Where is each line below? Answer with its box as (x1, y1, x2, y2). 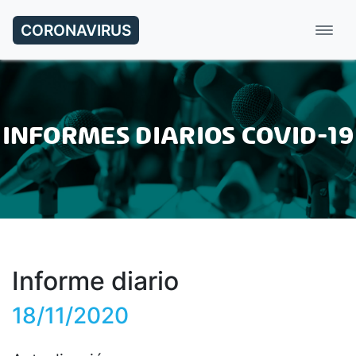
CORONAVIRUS (21, 20, 131, 40)
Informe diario (12, 265, 179, 296)
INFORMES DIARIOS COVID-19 (2, 123, 354, 149)
